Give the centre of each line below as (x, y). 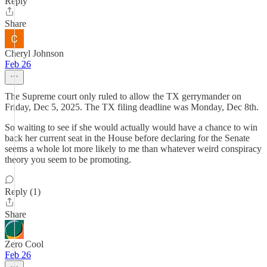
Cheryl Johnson (34, 53)
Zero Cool (24, 244)
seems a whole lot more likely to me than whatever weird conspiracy (133, 149)
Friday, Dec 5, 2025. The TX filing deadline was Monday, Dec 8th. (132, 107)
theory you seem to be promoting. (68, 159)
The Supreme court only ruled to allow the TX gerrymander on (123, 96)
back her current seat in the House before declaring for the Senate (127, 138)
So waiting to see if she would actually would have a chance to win (131, 127)
